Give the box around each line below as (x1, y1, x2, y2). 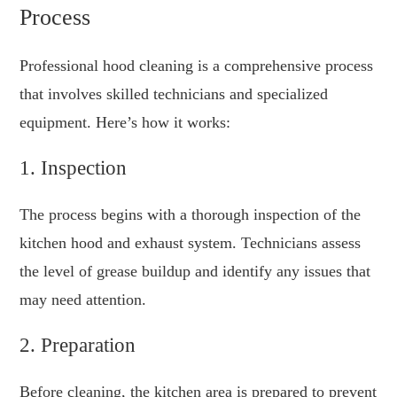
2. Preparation (19, 334, 136, 357)
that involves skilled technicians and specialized (19, 85, 329, 104)
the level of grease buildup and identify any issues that (19, 262, 371, 281)
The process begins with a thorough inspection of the (19, 206, 362, 224)
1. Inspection (19, 157, 128, 180)
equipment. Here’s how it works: (19, 113, 231, 132)
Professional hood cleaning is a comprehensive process (19, 57, 374, 75)
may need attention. (19, 291, 147, 309)
